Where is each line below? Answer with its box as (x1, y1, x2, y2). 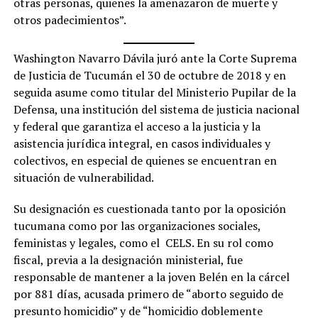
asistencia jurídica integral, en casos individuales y (13, 136, 270, 152)
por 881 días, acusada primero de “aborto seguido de (13, 286, 283, 302)
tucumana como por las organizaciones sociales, (13, 218, 261, 234)
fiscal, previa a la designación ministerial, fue (13, 252, 243, 268)
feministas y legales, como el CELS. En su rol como (13, 235, 273, 251)
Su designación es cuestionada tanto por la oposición (13, 201, 286, 217)
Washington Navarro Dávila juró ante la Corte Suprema (13, 50, 297, 67)
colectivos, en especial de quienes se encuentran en (13, 153, 277, 169)
